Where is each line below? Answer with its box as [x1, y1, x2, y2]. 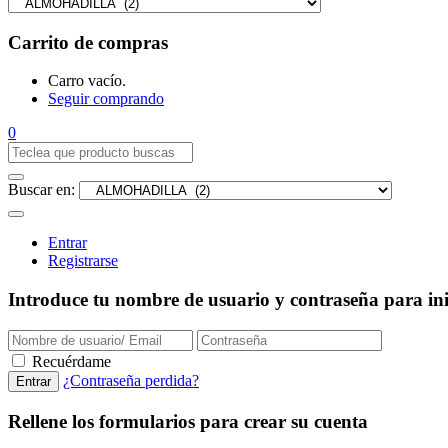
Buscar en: [8, 181, 75, 199]
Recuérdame [32, 352, 111, 370]
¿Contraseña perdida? [63, 371, 199, 389]
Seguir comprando [48, 90, 164, 108]
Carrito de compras [8, 31, 168, 53]
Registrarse [48, 252, 118, 270]
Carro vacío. [48, 72, 126, 90]
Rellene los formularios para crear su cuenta [8, 410, 368, 432]
